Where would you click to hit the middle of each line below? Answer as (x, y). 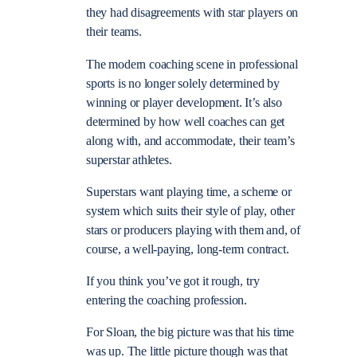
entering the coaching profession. (167, 301)
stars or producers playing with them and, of (194, 230)
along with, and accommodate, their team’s (190, 141)
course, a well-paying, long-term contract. (188, 249)
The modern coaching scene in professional (192, 64)
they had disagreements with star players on (192, 13)
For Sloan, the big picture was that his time (190, 333)
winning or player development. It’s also (184, 102)
